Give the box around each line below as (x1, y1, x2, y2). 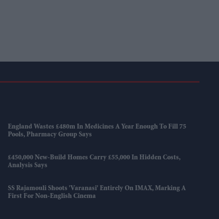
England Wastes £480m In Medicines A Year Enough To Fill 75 (8, 124, 187, 131)
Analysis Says (8, 162, 48, 169)
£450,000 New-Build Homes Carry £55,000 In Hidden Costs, (8, 154, 181, 161)
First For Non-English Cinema (8, 193, 96, 200)
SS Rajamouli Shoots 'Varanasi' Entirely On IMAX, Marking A (8, 185, 186, 192)
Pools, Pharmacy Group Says (8, 131, 92, 138)
